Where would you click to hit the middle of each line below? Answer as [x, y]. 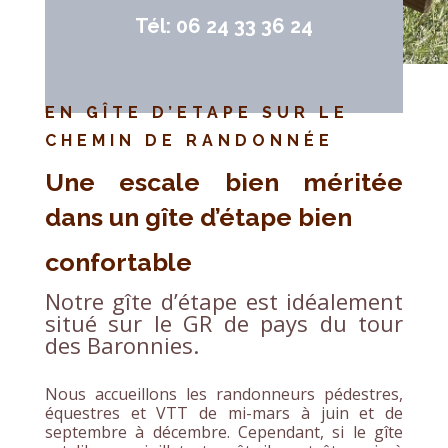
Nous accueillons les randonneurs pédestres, [224, 393]
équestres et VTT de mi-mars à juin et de [224, 412]
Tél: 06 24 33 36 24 [223, 25]
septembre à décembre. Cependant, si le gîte [224, 431]
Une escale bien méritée [224, 181]
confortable [118, 261]
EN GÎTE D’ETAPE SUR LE [196, 112]
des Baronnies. [121, 344]
